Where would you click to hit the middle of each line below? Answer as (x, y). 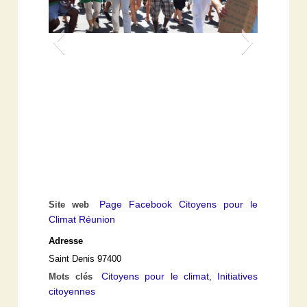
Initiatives (238, 277)
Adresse (66, 242)
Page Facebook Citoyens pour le (179, 205)
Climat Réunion (82, 220)
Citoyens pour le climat (156, 277)
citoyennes (72, 292)
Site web (73, 205)
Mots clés (74, 277)
